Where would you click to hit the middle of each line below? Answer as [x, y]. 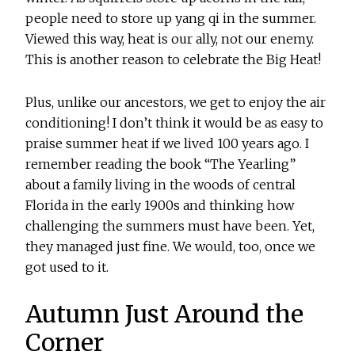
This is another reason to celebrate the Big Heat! [174, 60]
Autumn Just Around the [165, 314]
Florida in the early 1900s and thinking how [160, 206]
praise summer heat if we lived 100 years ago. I [168, 144]
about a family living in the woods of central [161, 185]
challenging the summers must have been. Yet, [170, 226]
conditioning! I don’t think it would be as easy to [175, 123]
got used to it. [67, 267]
